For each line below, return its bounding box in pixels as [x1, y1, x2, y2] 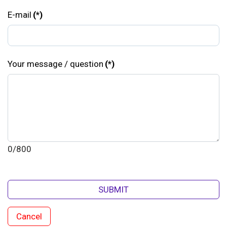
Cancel [16, 211, 42, 221]
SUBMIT [98, 184, 129, 195]
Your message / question [8, 59, 103, 69]
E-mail [8, 10, 31, 20]
